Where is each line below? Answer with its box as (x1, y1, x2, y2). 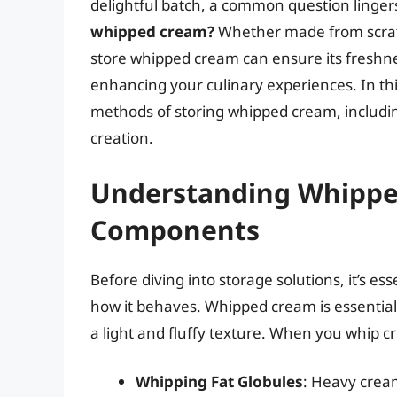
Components (90, 211, 260, 248)
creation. (90, 128, 153, 149)
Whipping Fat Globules (136, 371, 303, 393)
